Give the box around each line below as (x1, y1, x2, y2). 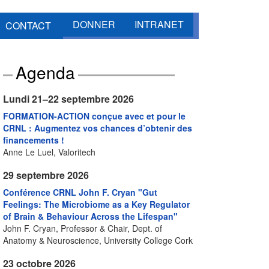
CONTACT (5, 19, 51, 33)
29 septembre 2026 (3, 168, 89, 183)
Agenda (16, 60, 76, 85)
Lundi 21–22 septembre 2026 (3, 92, 134, 106)
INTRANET (134, 17, 184, 32)
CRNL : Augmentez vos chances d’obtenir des (3, 122, 192, 134)
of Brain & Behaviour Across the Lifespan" (3, 210, 178, 223)
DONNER (73, 17, 115, 32)
